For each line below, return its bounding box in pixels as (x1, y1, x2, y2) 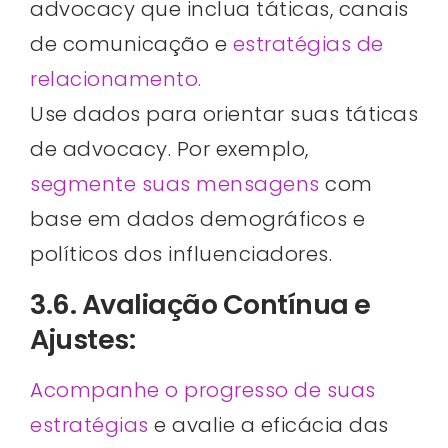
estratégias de (232, 30, 384, 59)
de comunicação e (30, 30, 233, 59)
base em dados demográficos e (30, 205, 365, 234)
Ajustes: (30, 320, 135, 358)
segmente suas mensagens (30, 170, 320, 199)
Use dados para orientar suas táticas (30, 100, 418, 129)
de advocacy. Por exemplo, (30, 135, 309, 164)
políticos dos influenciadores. (30, 240, 332, 269)
